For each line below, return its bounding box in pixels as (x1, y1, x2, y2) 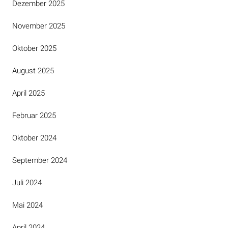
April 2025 (12, 89, 45, 98)
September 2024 (12, 156, 67, 165)
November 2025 (12, 21, 65, 31)
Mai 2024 (12, 201, 43, 210)
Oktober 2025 (12, 44, 56, 53)
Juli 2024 (12, 178, 42, 187)
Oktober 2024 (12, 133, 56, 142)
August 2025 (12, 66, 54, 75)
